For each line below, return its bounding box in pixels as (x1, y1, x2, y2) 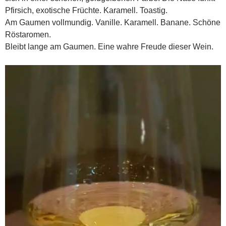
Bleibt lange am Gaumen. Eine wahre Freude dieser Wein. (5, 42, 213, 51)
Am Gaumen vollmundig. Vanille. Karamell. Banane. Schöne (5, 18, 220, 27)
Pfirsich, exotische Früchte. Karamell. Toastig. (5, 6, 167, 15)
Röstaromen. (5, 30, 51, 39)
